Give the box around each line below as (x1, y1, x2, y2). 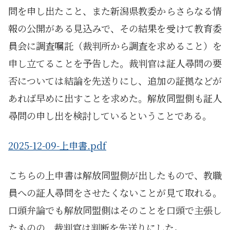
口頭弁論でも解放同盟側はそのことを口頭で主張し (8, 203, 222, 217)
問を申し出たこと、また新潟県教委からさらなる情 (8, 4, 222, 18)
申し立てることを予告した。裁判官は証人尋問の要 (8, 56, 222, 70)
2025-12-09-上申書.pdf (8, 139, 106, 152)
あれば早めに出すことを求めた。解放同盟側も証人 (8, 91, 222, 105)
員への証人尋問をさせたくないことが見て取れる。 (8, 186, 222, 200)
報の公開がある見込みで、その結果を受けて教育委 (8, 22, 222, 35)
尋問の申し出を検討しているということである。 (8, 109, 212, 123)
